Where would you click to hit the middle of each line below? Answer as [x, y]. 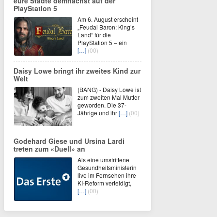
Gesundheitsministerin [107, 167]
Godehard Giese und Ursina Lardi [69, 141]
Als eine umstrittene [103, 160]
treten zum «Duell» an [49, 149]
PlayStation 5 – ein [102, 42]
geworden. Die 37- [102, 105]
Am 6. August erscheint [108, 19]
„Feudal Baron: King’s [106, 27]
